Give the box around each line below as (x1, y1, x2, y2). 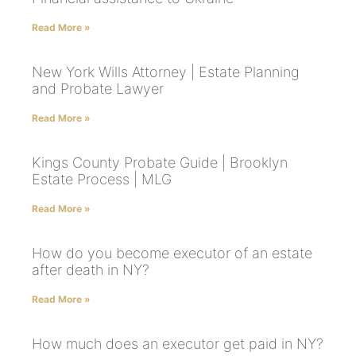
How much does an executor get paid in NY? (32, 335, 323, 353)
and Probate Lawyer (32, 80, 164, 98)
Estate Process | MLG (32, 171, 172, 188)
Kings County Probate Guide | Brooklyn (32, 154, 288, 172)
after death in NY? (32, 261, 149, 279)
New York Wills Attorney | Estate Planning (32, 64, 300, 81)
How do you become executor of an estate (32, 245, 312, 262)
